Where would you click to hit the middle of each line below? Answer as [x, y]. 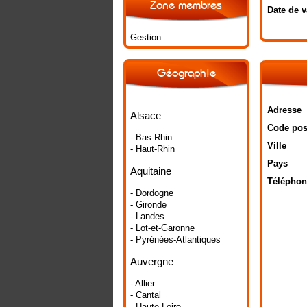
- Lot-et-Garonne [162, 228]
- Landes [147, 216]
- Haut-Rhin [152, 149]
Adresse [284, 110]
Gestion [145, 37]
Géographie [186, 74]
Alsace [145, 115]
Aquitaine [150, 171]
